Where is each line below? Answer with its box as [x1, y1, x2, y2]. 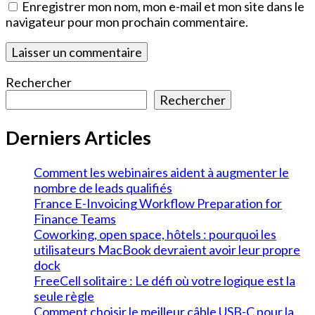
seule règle [34, 288, 94, 304]
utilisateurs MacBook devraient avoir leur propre [34, 242, 300, 258]
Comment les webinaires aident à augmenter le [34, 165, 289, 181]
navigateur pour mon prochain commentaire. [6, 14, 248, 30]
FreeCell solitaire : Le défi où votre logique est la [34, 273, 295, 289]
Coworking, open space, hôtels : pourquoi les [34, 226, 276, 243]
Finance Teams [34, 211, 116, 227]
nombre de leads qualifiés [34, 180, 172, 196]
